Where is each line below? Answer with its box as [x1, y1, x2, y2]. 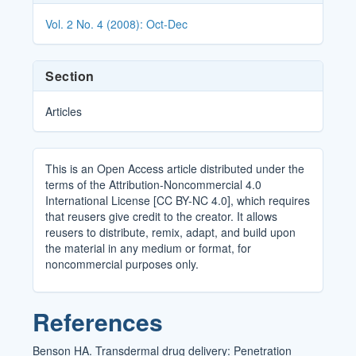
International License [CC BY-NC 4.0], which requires [45, 192, 311, 208]
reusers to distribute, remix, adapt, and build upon [45, 224, 296, 240]
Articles [45, 103, 83, 119]
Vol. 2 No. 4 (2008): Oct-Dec [45, 16, 188, 32]
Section [45, 67, 95, 85]
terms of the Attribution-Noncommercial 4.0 [45, 176, 262, 192]
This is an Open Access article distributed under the [45, 161, 305, 176]
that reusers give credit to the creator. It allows [45, 208, 278, 224]
